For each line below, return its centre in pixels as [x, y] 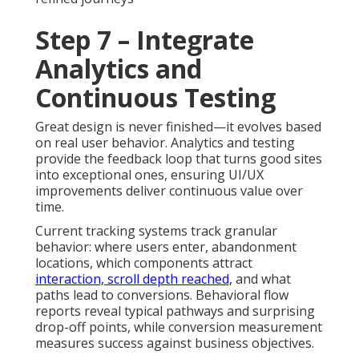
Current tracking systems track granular [156, 230]
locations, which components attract [144, 262]
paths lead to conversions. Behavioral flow [162, 294]
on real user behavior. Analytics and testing [165, 142]
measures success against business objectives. [175, 343]
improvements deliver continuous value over [169, 190]
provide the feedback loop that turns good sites [179, 158]
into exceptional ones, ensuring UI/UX [149, 174]
